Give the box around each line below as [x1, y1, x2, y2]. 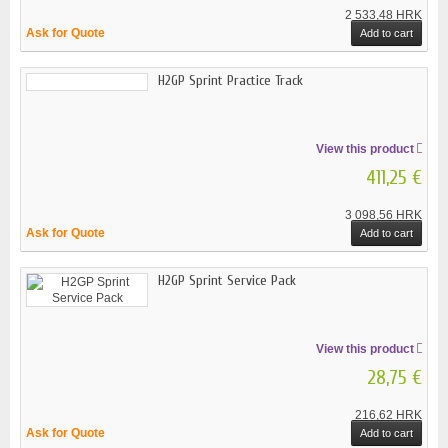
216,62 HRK [355, 407, 422, 422]
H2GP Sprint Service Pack [158, 271, 296, 289]
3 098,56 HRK [345, 207, 422, 222]
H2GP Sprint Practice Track [158, 71, 303, 89]
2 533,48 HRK [345, 7, 422, 22]
